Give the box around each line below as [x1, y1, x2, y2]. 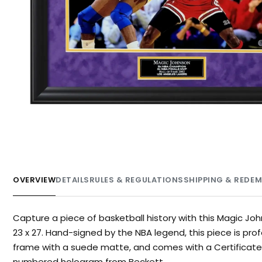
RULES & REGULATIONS [89, 174, 184, 185]
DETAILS [56, 174, 89, 185]
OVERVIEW [13, 174, 56, 185]
